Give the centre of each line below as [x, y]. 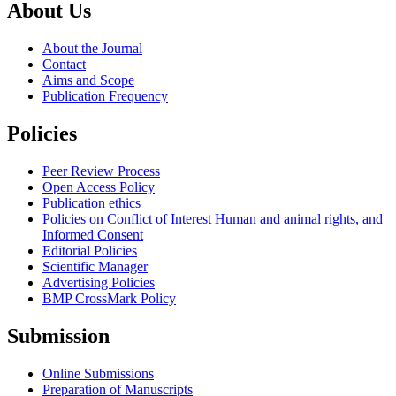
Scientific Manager [95, 266]
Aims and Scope [88, 80]
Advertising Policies [99, 282]
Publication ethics [91, 202]
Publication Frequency [105, 96]
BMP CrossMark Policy [109, 298]
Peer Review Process [101, 171]
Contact [64, 65]
